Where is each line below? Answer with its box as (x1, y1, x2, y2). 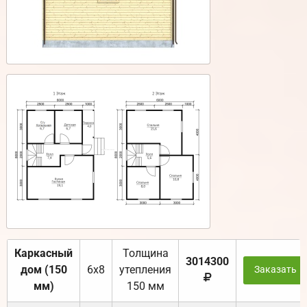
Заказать (254, 264, 297, 276)
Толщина (122, 247, 169, 260)
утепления (119, 263, 171, 277)
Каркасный (14, 247, 73, 260)
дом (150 (20, 263, 67, 277)
